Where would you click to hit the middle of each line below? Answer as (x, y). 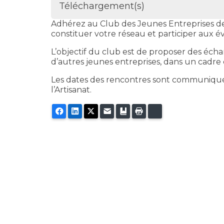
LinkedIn (96, 111)
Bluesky (175, 111)
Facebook (83, 111)
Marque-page (154, 111)
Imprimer (161, 111)
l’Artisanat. (71, 89)
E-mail (123, 111)
